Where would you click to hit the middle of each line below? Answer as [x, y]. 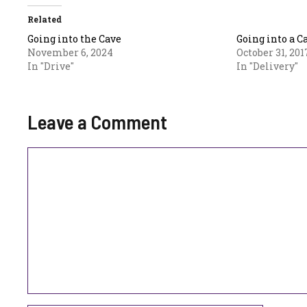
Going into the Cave [74, 39]
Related [45, 19]
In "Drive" [51, 66]
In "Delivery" [267, 66]
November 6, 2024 [70, 52]
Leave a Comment [97, 122]
